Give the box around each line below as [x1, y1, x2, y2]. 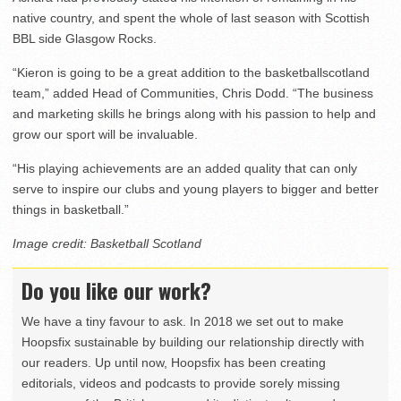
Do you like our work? [21, 274, 211, 307]
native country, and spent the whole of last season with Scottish [13, 11, 370, 26]
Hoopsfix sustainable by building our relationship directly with [21, 335, 364, 350]
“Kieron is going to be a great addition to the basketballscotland [13, 65, 370, 81]
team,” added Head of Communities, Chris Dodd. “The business [13, 86, 373, 101]
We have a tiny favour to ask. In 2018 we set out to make [21, 314, 344, 329]
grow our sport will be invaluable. [13, 127, 198, 142]
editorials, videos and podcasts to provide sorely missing [21, 376, 340, 391]
